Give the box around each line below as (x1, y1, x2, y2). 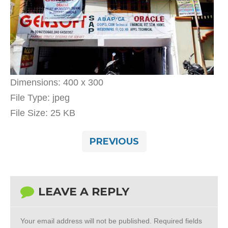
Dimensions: (10, 77, 61, 88)
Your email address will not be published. (20, 217, 152, 225)
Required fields (152, 217, 202, 225)
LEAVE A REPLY (38, 185, 129, 198)
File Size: (10, 108, 48, 118)
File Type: (10, 93, 50, 103)
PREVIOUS (89, 136, 139, 147)
